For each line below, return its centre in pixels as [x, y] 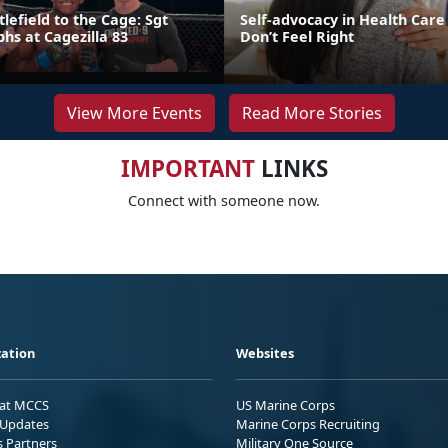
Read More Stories [311, 112]
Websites [265, 352]
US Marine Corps [285, 404]
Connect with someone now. [224, 200]
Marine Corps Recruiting [308, 423]
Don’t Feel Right [297, 36]
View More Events [134, 112]
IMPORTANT [187, 168]
